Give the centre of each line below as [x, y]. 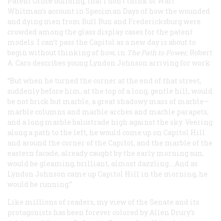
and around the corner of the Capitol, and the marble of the [110, 143]
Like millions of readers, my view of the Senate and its [103, 202]
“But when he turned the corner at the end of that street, [104, 80]
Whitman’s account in [46, 11]
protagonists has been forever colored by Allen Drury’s [101, 212]
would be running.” [40, 184]
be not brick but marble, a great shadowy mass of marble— [108, 101]
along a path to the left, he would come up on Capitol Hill [106, 132]
